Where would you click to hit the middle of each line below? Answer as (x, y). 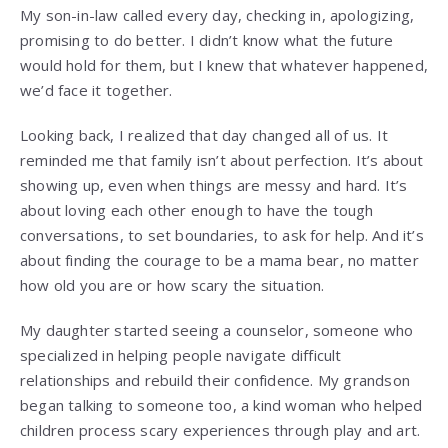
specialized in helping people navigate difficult (181, 354)
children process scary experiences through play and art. (220, 429)
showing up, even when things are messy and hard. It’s (214, 184)
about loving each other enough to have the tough (197, 209)
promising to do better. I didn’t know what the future (207, 39)
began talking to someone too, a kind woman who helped (221, 404)
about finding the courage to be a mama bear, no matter (219, 259)
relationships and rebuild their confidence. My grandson (215, 379)
